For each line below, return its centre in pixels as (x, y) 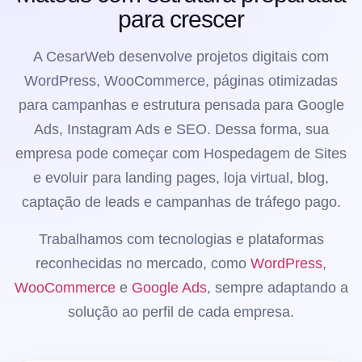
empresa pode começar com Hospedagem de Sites (181, 153)
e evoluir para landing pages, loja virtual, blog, (181, 177)
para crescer (181, 19)
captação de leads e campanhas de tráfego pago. (181, 202)
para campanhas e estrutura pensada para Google (181, 105)
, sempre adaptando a (277, 287)
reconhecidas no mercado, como (143, 263)
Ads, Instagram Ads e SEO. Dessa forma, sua (181, 129)
